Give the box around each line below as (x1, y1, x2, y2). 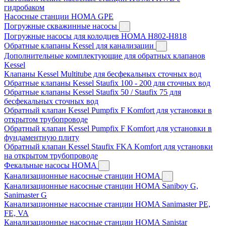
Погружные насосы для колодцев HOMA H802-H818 (4, 31, 187, 40)
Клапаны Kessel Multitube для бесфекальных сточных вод (4, 69, 201, 78)
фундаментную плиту (4, 133, 79, 142)
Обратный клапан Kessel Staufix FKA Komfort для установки (4, 142, 213, 151)
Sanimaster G (4, 190, 47, 199)
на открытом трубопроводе (4, 151, 98, 160)
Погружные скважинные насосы (4, 21, 119, 30)
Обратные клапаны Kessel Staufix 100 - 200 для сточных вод (4, 78, 210, 87)
